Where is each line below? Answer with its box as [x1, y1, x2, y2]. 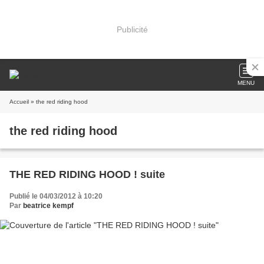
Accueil [9, 98, 29, 105]
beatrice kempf [23, 202, 74, 210]
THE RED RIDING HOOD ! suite [9, 169, 165, 180]
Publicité [116, 24, 148, 34]
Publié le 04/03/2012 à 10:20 [9, 192, 103, 200]
